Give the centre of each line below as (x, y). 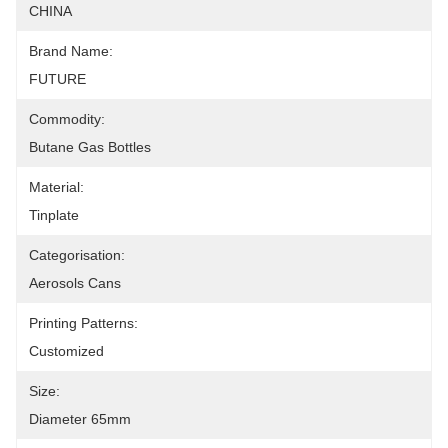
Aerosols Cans (75, 283)
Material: (56, 187)
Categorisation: (77, 255)
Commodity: (67, 119)
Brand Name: (71, 51)
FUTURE (57, 79)
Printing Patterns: (83, 323)
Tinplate (54, 215)
